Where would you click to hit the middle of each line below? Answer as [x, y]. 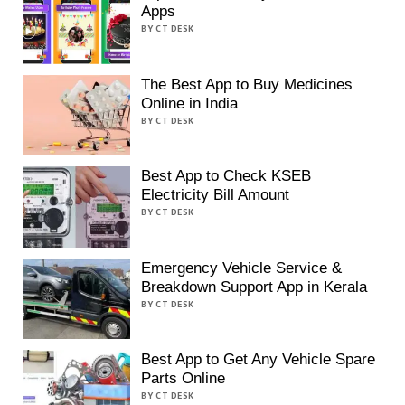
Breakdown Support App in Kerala [254, 287]
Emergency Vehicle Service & [242, 268]
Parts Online [184, 379]
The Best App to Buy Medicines [247, 84]
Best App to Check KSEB [226, 176]
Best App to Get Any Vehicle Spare [259, 360]
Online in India [190, 103]
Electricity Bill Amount [216, 195]
